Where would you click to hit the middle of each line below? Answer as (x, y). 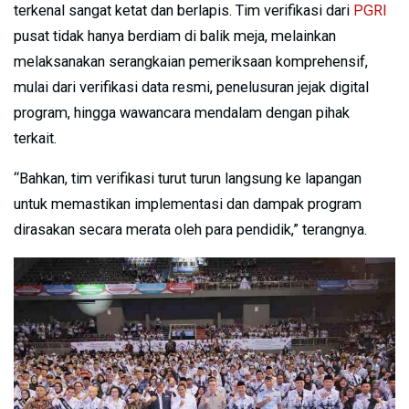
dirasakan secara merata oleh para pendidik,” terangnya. (190, 229)
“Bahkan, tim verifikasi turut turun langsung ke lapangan (188, 178)
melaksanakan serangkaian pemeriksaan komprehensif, (191, 61)
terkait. (35, 138)
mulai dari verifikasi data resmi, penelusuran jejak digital (191, 87)
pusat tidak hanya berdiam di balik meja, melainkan (175, 36)
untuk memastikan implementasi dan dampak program (188, 204)
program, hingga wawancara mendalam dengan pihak (182, 112)
